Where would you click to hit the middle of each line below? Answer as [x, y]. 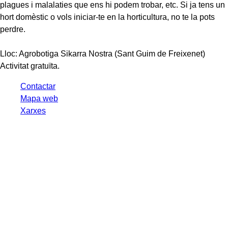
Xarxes [33, 111]
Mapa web [39, 99]
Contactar [38, 87]
